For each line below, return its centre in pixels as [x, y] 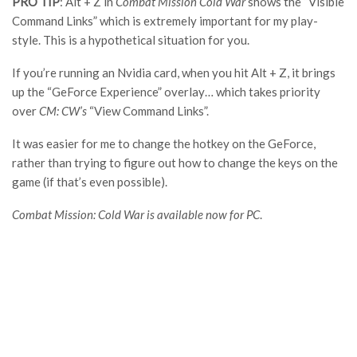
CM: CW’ [61, 110]
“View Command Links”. [148, 110]
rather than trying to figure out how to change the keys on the [175, 162]
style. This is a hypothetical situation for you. [131, 39]
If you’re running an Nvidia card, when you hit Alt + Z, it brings [174, 72]
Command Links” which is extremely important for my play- [165, 20]
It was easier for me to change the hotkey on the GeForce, [164, 143]
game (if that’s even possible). [90, 181]
